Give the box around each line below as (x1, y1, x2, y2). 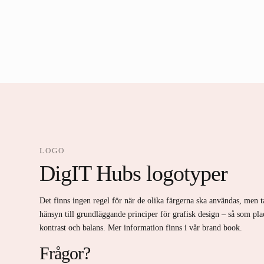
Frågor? (39, 243, 91, 263)
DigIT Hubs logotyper (39, 160, 228, 186)
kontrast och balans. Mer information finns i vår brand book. (39, 223, 243, 232)
